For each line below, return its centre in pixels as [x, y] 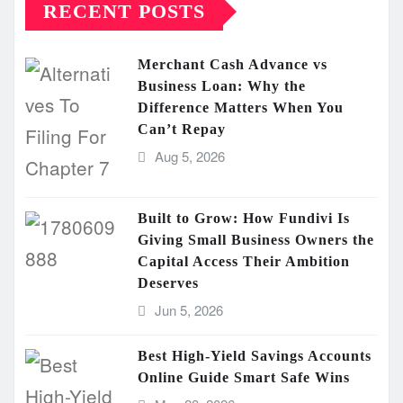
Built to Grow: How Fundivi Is [244, 219]
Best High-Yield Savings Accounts [255, 356]
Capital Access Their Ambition [244, 262]
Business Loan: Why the [222, 86]
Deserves [168, 283]
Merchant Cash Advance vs [233, 65]
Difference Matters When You [241, 108]
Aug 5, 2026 [189, 157]
